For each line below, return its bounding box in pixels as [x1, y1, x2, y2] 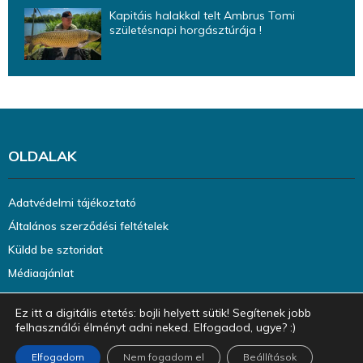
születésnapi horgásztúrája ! [109, 23, 262, 38]
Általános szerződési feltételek [8, 218, 169, 233]
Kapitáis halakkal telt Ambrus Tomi [109, 8, 295, 23]
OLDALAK [8, 146, 77, 165]
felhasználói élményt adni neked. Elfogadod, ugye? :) [15, 320, 296, 335]
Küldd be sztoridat [8, 241, 103, 257]
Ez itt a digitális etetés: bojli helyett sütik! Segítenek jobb [15, 305, 311, 320]
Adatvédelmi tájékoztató [8, 194, 136, 210]
